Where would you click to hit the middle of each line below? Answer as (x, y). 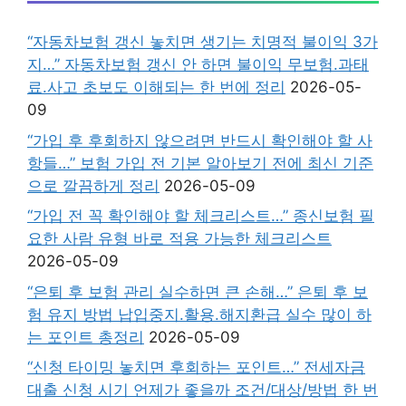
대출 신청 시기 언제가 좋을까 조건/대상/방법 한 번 (203, 390)
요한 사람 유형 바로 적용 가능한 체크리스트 (179, 238)
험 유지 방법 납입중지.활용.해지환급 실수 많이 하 (199, 314)
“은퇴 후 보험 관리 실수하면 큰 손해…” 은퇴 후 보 (198, 291)
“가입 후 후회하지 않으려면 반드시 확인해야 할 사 (200, 140)
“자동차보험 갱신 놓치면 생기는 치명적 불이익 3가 (203, 42)
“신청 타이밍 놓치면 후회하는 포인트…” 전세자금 (196, 367)
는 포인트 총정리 (86, 337)
